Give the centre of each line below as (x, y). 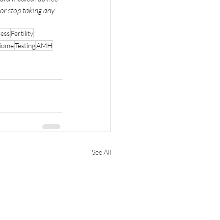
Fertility (22, 33)
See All (101, 152)
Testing (25, 45)
